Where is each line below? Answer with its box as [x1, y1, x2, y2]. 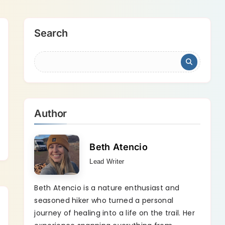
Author [34, 107, 67, 120]
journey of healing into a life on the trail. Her [34, 208, 195, 218]
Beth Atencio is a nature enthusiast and [34, 183, 180, 193]
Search [34, 27, 68, 39]
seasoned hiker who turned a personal [34, 195, 174, 205]
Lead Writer [89, 158, 125, 165]
